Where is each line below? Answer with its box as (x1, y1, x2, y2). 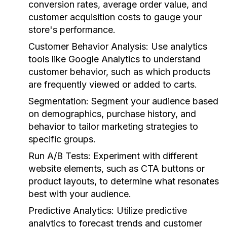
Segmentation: (28, 96, 89, 106)
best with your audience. (28, 188, 131, 199)
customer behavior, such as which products (28, 66, 210, 77)
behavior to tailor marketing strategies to (28, 121, 198, 132)
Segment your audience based (89, 96, 218, 106)
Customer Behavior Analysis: (28, 41, 148, 52)
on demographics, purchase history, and (28, 108, 196, 119)
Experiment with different (91, 150, 198, 161)
